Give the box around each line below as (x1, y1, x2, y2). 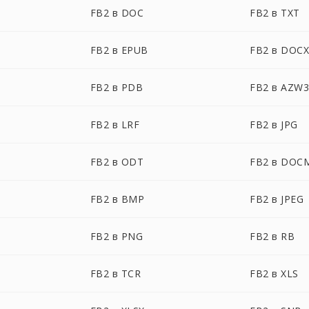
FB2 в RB (250, 230, 295, 243)
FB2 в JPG (250, 118, 298, 131)
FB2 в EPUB (90, 43, 148, 57)
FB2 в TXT (250, 6, 300, 19)
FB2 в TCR (90, 267, 141, 280)
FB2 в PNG (90, 230, 143, 243)
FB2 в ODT (90, 155, 144, 168)
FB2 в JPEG (250, 192, 304, 206)
